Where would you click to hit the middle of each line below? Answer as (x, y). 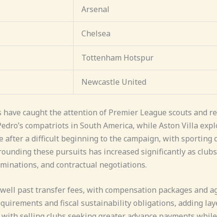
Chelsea (96, 33)
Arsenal (95, 9)
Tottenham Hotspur (117, 57)
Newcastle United (114, 82)
